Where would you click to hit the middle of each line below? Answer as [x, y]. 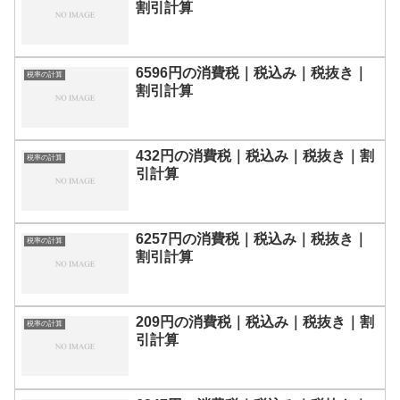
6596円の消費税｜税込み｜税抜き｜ [252, 73]
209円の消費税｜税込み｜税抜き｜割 [255, 321]
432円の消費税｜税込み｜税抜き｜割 [255, 156]
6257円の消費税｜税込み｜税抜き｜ [252, 239]
